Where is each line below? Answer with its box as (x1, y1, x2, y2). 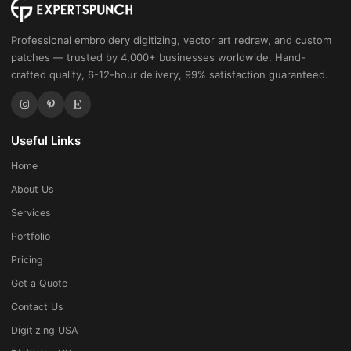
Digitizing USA (11, 324, 78, 336)
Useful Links (11, 133, 81, 148)
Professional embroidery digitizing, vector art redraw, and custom (11, 34, 331, 46)
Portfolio (11, 230, 50, 242)
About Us (11, 183, 54, 195)
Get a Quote (11, 277, 67, 289)
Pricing (11, 254, 43, 266)
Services (11, 207, 51, 219)
